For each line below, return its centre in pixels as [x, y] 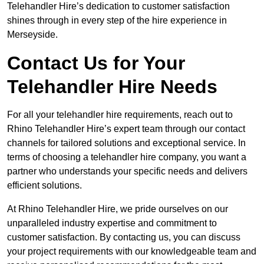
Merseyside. [32, 35]
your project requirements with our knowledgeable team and [132, 252]
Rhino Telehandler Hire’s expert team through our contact [126, 129]
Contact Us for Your [96, 63]
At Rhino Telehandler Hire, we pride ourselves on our [118, 209]
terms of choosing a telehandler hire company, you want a [127, 157]
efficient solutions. [44, 186]
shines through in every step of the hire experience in [117, 21]
